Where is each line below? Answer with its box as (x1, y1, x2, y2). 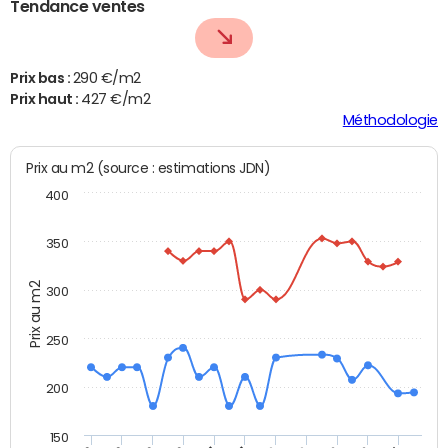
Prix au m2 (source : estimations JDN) (26, 160, 271, 177)
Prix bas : (10, 71, 73, 86)
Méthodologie (342, 113, 438, 128)
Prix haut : (10, 92, 82, 107)
